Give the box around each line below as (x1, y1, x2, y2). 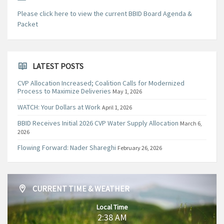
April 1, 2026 (102, 103, 132, 111)
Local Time (96, 202, 128, 212)
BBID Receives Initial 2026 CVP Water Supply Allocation (17, 118, 178, 128)
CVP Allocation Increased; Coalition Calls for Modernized (17, 78, 184, 88)
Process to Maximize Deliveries (17, 86, 111, 96)
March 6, (180, 119, 202, 127)
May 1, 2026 (112, 87, 142, 95)
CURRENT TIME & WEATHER (32, 183, 129, 194)
